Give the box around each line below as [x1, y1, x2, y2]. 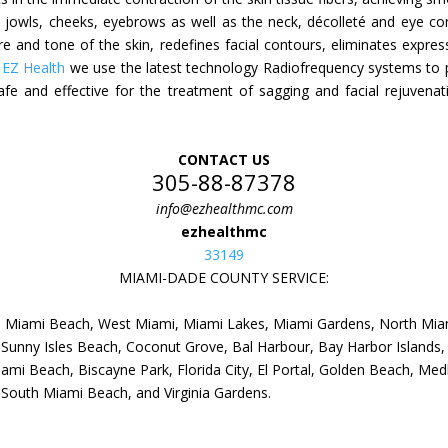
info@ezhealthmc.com [155, 198, 293, 218]
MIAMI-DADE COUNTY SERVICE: [119, 267, 329, 287]
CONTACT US [178, 149, 270, 169]
